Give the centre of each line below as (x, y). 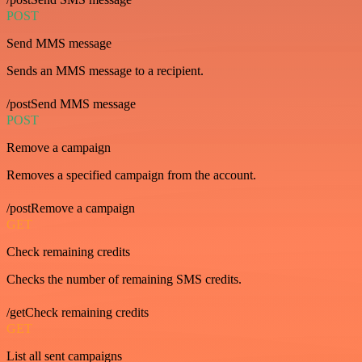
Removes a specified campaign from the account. (131, 175)
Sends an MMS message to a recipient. (105, 70)
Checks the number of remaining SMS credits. (124, 279)
